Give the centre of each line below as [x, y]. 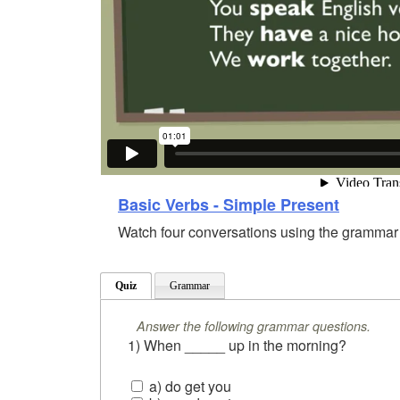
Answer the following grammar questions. [254, 325]
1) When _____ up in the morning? [239, 345]
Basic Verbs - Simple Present [229, 204]
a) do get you [188, 386]
